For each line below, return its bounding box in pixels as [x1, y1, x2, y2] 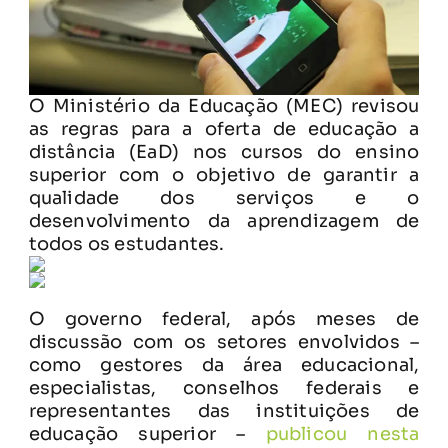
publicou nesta [265, 422, 420, 445]
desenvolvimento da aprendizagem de [28, 209, 420, 232]
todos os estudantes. [28, 232, 225, 255]
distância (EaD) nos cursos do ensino [28, 140, 420, 163]
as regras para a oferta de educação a [28, 117, 420, 140]
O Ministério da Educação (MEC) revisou [28, 94, 420, 117]
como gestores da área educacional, [28, 353, 420, 376]
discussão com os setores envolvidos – [28, 330, 420, 353]
